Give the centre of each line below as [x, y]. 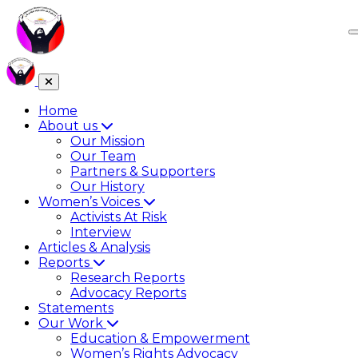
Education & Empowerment [160, 338]
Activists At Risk [119, 217]
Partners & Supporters [143, 171]
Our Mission [107, 141]
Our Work [72, 323]
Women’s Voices [91, 202]
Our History [107, 187]
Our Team [103, 156]
